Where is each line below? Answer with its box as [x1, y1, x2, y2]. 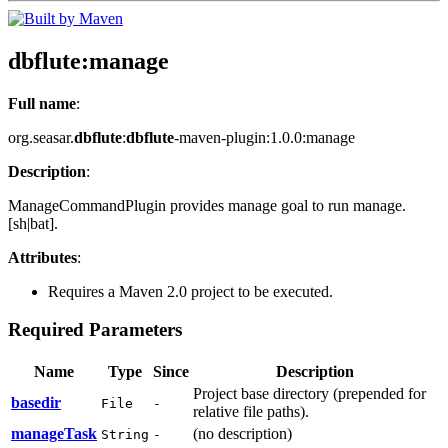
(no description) [193, 425, 292, 443]
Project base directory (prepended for [193, 385, 426, 403]
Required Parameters [8, 319, 182, 341]
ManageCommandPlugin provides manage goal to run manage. [8, 196, 406, 214]
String [101, 427, 149, 443]
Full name [8, 94, 76, 112]
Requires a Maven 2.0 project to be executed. [48, 282, 333, 300]
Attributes [8, 248, 77, 266]
